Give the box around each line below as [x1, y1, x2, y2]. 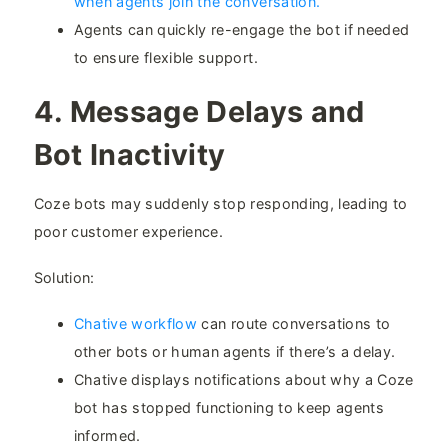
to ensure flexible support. [73, 49, 258, 67]
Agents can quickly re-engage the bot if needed [73, 21, 410, 39]
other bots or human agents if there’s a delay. [73, 343, 396, 361]
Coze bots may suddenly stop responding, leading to [33, 195, 408, 213]
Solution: [33, 269, 95, 287]
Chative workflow [73, 315, 198, 333]
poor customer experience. [33, 223, 224, 241]
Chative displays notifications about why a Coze [73, 371, 414, 389]
